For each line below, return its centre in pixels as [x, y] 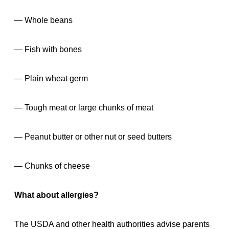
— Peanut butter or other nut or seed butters [93, 136]
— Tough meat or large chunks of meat [84, 107]
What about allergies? [56, 195]
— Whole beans [43, 20]
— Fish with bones [48, 49]
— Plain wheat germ [51, 78]
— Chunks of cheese [52, 166]
